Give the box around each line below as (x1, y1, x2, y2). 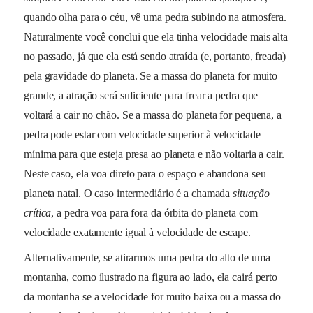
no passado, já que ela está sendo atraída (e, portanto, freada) (24, 50, 286, 62)
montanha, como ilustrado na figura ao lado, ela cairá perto (24, 270, 278, 283)
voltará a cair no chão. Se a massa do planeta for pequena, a (24, 108, 282, 121)
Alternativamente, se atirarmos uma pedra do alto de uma (24, 251, 270, 263)
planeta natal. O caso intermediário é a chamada (24, 187, 233, 199)
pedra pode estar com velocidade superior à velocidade (24, 128, 261, 140)
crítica (24, 206, 52, 219)
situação (233, 187, 270, 199)
